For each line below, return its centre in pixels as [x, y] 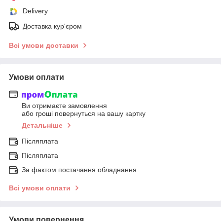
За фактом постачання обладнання [79, 170]
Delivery [35, 11]
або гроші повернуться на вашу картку [84, 114]
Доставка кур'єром [52, 26]
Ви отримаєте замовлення [64, 106]
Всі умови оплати [40, 188]
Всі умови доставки [44, 45]
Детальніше [42, 126]
